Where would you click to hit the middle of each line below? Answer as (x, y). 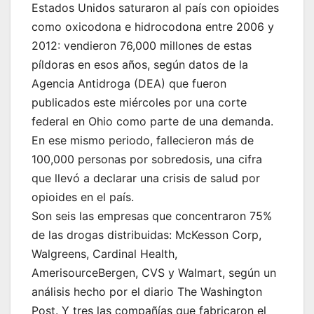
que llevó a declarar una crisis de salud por (146, 178)
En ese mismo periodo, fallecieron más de (143, 141)
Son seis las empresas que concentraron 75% (152, 216)
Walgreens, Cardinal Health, (104, 254)
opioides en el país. (83, 197)
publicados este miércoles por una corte (139, 103)
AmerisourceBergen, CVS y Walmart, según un (154, 273)
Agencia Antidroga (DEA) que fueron (129, 84)
